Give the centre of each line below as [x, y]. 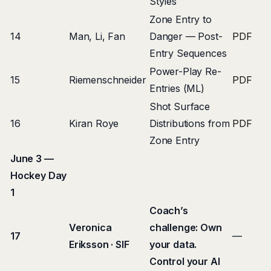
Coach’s [169, 211]
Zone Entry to [181, 19]
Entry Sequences [188, 53]
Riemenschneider [108, 80]
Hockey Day [39, 175]
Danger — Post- [186, 36]
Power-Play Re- [185, 71]
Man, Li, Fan [97, 36]
